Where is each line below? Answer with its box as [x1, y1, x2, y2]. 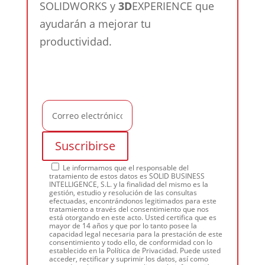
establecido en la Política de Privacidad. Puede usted [49, 245, 221, 256]
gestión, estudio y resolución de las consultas [49, 188, 197, 198]
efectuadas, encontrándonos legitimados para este [49, 196, 216, 206]
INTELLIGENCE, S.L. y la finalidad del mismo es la [49, 179, 208, 189]
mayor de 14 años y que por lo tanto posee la [49, 221, 197, 231]
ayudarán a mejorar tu [39, 17, 151, 31]
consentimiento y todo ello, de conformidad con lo [49, 237, 212, 247]
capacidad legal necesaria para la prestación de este [49, 229, 222, 239]
